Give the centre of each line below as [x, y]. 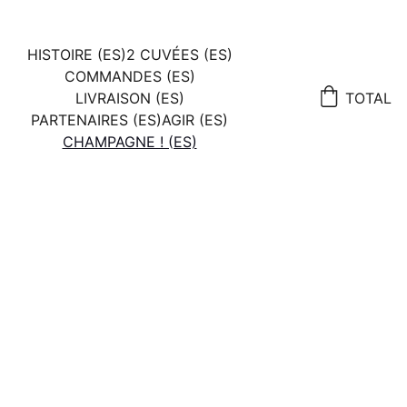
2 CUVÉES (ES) [179, 55]
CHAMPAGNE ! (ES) [129, 142]
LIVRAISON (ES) [129, 98]
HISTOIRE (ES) [76, 55]
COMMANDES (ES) [129, 76]
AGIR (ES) [195, 120]
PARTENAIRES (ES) [96, 120]
